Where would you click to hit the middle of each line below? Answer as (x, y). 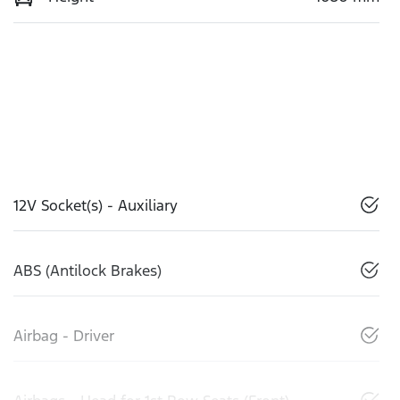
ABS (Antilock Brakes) (87, 271)
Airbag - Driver (64, 336)
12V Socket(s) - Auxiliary (96, 206)
